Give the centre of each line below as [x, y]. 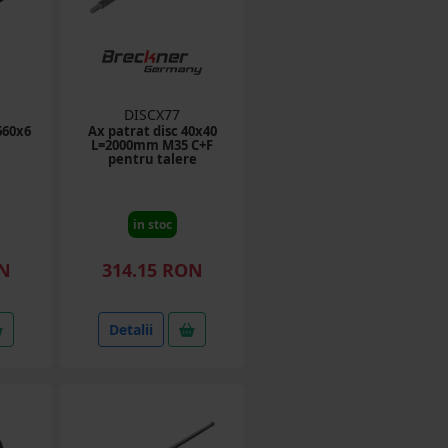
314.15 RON [152, 270]
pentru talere [152, 159]
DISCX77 [152, 114]
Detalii [131, 329]
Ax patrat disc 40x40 [152, 131]
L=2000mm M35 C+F [152, 145]
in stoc [152, 224]
